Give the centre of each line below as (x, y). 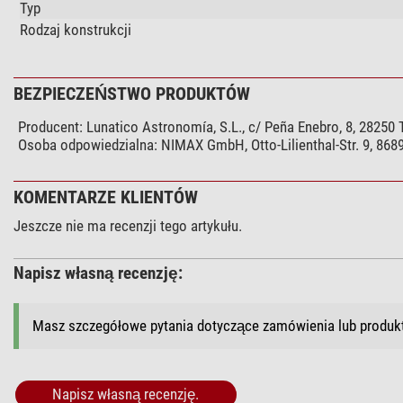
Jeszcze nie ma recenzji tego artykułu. (127, 225)
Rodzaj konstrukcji (75, 29)
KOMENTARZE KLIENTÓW (105, 197)
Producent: (50, 126)
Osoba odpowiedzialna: (87, 144)
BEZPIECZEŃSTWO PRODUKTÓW (131, 93)
